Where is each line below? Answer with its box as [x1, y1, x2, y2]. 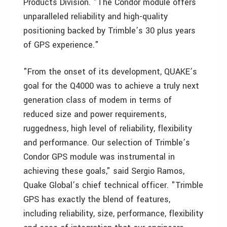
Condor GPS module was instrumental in [23, 151, 175, 163]
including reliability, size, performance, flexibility [23, 208, 203, 219]
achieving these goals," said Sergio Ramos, [23, 165, 184, 177]
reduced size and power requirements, [23, 108, 166, 120]
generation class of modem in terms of [23, 94, 172, 106]
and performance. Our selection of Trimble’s [23, 137, 190, 148]
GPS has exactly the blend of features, [23, 194, 170, 205]
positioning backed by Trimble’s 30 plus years [23, 25, 196, 36]
